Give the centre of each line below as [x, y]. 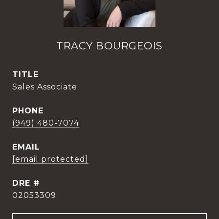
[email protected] [50, 159]
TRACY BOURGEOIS [109, 46]
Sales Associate [45, 87]
